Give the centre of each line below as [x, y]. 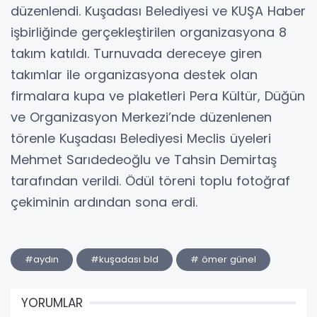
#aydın [42, 260]
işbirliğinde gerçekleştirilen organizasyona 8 [149, 33]
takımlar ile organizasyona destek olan [134, 75]
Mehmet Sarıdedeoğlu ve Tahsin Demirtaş [144, 160]
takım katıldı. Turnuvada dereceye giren [136, 54]
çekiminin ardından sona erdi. [104, 202]
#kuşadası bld [125, 260]
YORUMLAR [52, 303]
